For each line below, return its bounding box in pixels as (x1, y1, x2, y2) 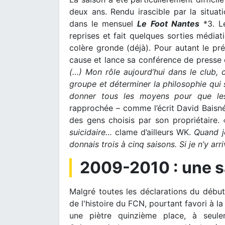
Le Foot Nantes (137, 18, 199, 29)
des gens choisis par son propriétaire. (69, 115, 223, 125)
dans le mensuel (69, 18, 138, 29)
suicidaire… (69, 127, 112, 137)
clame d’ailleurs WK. (112, 127, 194, 137)
